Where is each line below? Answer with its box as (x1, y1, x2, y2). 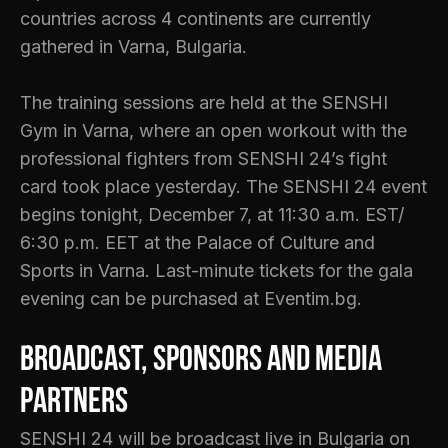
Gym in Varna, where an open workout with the (20, 120, 407, 142)
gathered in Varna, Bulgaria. (20, 36, 247, 58)
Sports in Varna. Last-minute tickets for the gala (20, 260, 413, 282)
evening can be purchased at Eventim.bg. (20, 288, 362, 310)
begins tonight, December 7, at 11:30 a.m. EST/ (20, 204, 404, 226)
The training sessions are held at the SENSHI (20, 92, 388, 114)
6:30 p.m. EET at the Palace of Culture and (20, 232, 375, 254)
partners (20, 386, 128, 422)
